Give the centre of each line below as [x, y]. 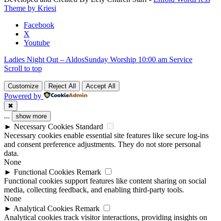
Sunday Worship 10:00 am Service [138, 59]
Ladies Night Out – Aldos [44, 59]
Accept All [101, 86]
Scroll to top [23, 68]
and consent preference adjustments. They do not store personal [102, 144]
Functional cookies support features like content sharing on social [105, 181]
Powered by [23, 96]
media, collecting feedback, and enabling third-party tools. [94, 189]
